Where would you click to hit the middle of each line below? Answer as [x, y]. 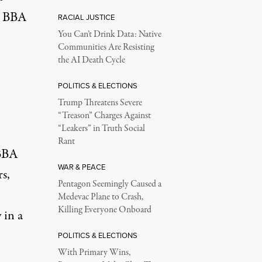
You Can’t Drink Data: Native [109, 35]
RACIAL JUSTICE [86, 17]
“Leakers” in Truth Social [101, 129]
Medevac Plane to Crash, [100, 197]
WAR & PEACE [81, 167]
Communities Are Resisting [106, 47]
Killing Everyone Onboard [104, 210]
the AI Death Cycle [91, 60]
